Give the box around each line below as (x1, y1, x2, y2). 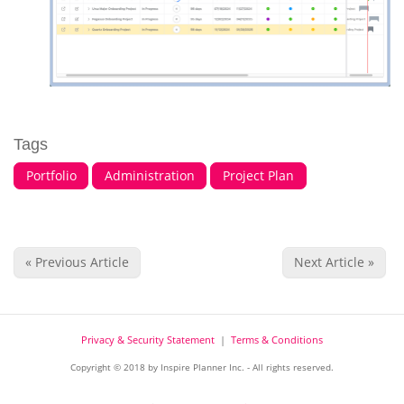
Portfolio (25, 166, 77, 184)
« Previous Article (25, 253, 129, 271)
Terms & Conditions (231, 333, 323, 346)
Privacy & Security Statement (81, 333, 215, 346)
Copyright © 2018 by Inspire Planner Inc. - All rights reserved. (70, 361, 334, 373)
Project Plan (222, 166, 294, 184)
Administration (104, 166, 195, 184)
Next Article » (294, 253, 374, 271)
